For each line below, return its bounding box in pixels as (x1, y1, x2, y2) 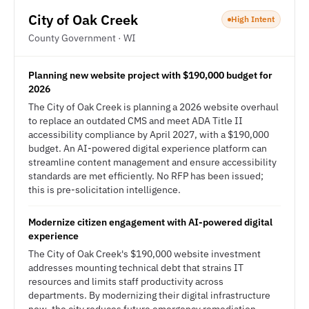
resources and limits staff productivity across (28, 275, 223, 288)
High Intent (231, 14, 275, 24)
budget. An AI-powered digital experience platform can (28, 142, 267, 154)
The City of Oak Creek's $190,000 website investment (28, 248, 261, 260)
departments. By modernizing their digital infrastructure (28, 289, 270, 301)
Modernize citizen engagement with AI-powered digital (28, 216, 272, 228)
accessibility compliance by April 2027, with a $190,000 (28, 128, 269, 141)
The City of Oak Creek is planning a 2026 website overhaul (28, 101, 279, 113)
